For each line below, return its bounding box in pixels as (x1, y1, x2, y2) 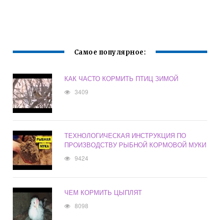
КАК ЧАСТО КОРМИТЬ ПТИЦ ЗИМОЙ (64, 74, 179, 83)
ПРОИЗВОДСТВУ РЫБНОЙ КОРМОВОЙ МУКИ (64, 140, 207, 150)
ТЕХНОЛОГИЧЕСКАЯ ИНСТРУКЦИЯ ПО (64, 131, 187, 140)
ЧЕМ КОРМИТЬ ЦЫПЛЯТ (64, 188, 142, 197)
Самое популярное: (74, 48, 146, 57)
